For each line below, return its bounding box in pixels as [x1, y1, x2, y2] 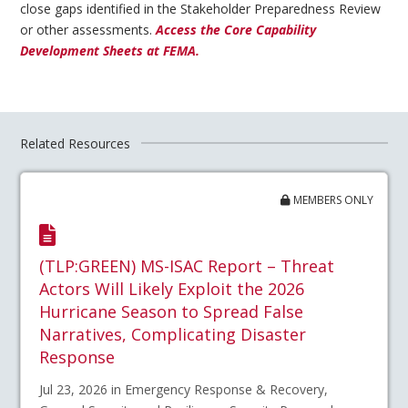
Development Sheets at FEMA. [20, 42, 200, 60]
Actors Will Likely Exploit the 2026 [39, 277, 305, 300]
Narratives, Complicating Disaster [39, 322, 307, 345]
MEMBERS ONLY [290, 191, 373, 208]
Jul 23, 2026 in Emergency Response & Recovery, [39, 380, 329, 398]
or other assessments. [20, 21, 157, 39]
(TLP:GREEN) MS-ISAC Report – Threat [39, 254, 335, 277]
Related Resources [20, 134, 131, 152]
